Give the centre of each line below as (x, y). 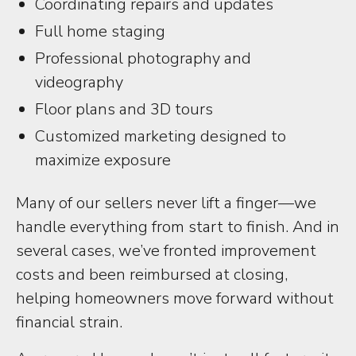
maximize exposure (103, 160)
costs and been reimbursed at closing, (152, 275)
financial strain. (69, 322)
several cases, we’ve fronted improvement (166, 251)
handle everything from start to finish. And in (178, 227)
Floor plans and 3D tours (124, 109)
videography (79, 82)
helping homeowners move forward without (175, 298)
